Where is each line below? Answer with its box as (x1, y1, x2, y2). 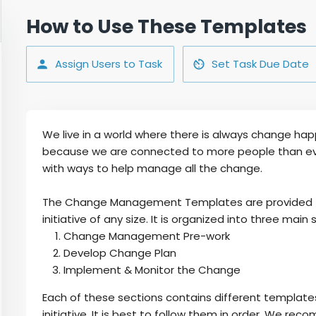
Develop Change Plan (63, 245, 176, 260)
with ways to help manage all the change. (42, 161, 262, 176)
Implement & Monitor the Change (63, 262, 241, 277)
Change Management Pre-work (63, 229, 230, 243)
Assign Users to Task (55, 56, 162, 71)
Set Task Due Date (212, 56, 309, 71)
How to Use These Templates (26, 13, 307, 39)
